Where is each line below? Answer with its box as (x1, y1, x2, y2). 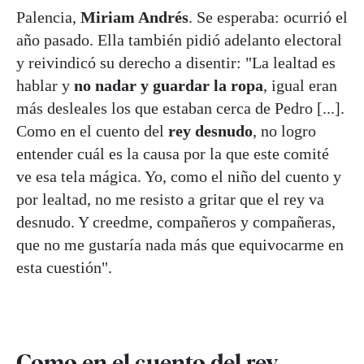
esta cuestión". (16, 258, 112, 276)
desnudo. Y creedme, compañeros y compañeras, (16, 212, 336, 231)
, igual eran (263, 76, 337, 94)
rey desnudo (168, 121, 253, 140)
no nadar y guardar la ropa (74, 76, 263, 94)
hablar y (16, 76, 74, 94)
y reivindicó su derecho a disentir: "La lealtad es (16, 53, 336, 71)
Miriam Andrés (80, 7, 188, 26)
